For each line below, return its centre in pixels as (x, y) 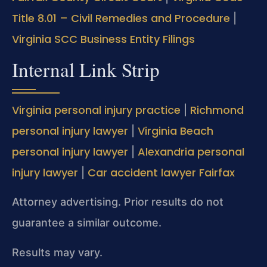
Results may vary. (57, 252)
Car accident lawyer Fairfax (161, 172)
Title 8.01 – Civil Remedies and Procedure (121, 18)
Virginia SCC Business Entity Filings (103, 39)
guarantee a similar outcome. (87, 223)
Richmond (217, 110)
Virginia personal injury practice (96, 110)
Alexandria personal (191, 151)
